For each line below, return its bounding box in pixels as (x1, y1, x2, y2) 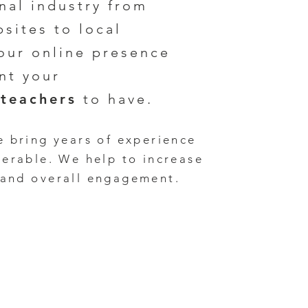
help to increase (85, 152, 203, 166)
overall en (25, 171, 104, 185)
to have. (76, 91, 153, 107)
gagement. (104, 171, 180, 185)
